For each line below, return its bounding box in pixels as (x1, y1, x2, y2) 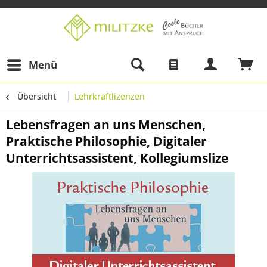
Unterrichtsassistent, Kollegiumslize (6, 150, 228, 166)
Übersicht (17, 91, 56, 102)
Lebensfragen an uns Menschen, (6, 116, 206, 133)
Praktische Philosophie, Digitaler (6, 133, 207, 150)
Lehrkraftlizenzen (74, 91, 145, 102)
